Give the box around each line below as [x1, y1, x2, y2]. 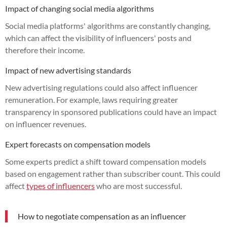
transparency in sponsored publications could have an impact [5, 106, 217, 117]
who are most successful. [95, 180, 182, 191]
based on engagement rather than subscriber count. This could [5, 168, 220, 178]
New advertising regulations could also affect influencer [5, 82, 198, 92]
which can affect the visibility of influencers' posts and [5, 32, 192, 43]
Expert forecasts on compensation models [5, 139, 150, 149]
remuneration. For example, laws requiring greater [5, 94, 178, 104]
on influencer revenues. [5, 119, 86, 129]
